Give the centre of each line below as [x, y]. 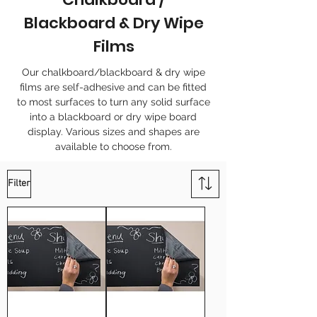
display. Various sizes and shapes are [113, 132]
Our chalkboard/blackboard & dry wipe [113, 72]
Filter [19, 184]
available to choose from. [113, 146]
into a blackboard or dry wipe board [113, 117]
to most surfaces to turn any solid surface [113, 102]
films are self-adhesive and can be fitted [113, 87]
